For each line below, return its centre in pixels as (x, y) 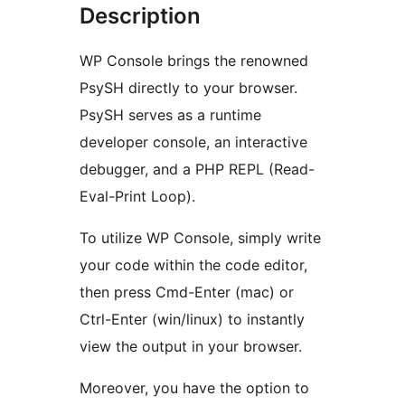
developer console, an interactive (193, 141)
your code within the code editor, (193, 264)
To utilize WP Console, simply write (200, 237)
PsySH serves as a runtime (170, 114)
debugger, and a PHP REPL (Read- (197, 169)
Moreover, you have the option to (194, 387)
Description (140, 15)
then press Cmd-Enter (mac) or (187, 292)
